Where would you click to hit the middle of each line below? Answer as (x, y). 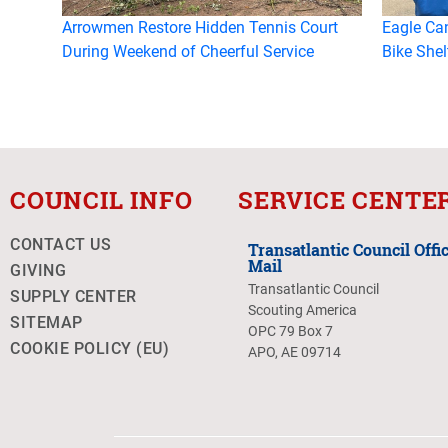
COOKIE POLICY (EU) (89, 348)
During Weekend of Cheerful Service (188, 51)
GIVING (38, 270)
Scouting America (302, 309)
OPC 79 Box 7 (290, 330)
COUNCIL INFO (101, 199)
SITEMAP (46, 322)
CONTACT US (60, 244)
